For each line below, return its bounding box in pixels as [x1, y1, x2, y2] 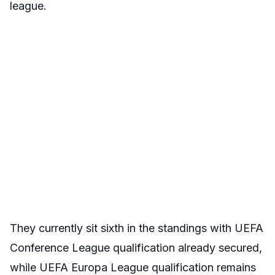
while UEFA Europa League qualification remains [10, 261, 256, 274]
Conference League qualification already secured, [10, 241, 262, 254]
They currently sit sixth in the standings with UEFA [10, 222, 263, 234]
